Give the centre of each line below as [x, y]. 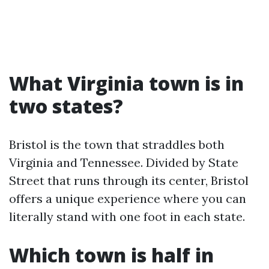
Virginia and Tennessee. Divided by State [124, 162]
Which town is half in [111, 255]
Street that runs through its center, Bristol [129, 180]
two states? [66, 106]
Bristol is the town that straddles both [117, 144]
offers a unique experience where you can [128, 198]
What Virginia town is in [126, 83]
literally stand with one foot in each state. [127, 216]
